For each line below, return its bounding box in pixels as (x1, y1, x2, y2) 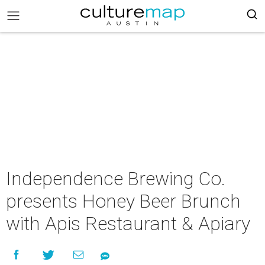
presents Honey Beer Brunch (6, 190, 241, 212)
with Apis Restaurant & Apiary (6, 212, 250, 235)
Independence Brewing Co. (6, 167, 225, 190)
